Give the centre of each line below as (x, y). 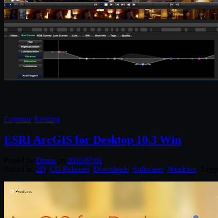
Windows (182, 169)
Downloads (111, 169)
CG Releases (70, 169)
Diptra (46, 161)
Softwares (148, 169)
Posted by (20, 161)
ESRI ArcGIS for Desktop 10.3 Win (92, 140)
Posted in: (20, 169)
